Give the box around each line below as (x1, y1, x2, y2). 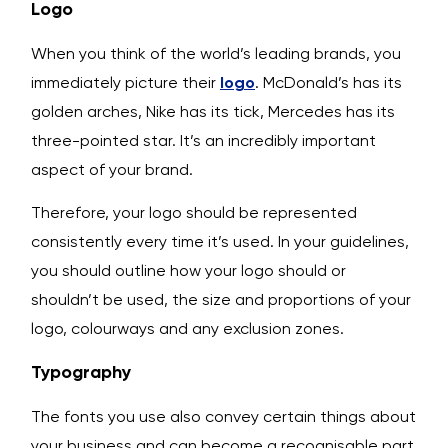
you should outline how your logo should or (31, 261, 346, 281)
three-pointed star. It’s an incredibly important (31, 131, 376, 151)
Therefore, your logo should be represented (31, 203, 357, 223)
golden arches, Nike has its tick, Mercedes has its (31, 102, 395, 122)
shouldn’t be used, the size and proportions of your (31, 290, 411, 310)
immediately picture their (31, 73, 220, 93)
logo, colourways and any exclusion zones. (31, 319, 344, 339)
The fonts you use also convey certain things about (31, 406, 416, 426)
